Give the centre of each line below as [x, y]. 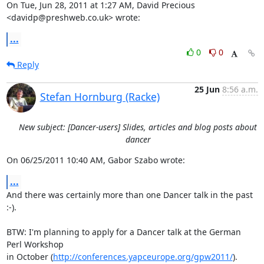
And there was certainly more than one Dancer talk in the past [129, 195]
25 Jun [207, 89]
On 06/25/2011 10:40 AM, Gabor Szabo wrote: [95, 160]
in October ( [29, 257]
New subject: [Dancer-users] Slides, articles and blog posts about [138, 127]
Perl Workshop [35, 244]
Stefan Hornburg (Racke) [100, 97]
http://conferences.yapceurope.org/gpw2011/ [143, 257]
